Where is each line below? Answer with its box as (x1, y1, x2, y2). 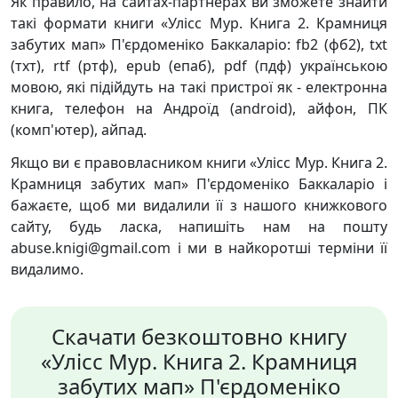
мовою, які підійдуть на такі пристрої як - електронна (11, 77, 387, 97)
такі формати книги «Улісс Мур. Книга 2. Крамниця (11, 13, 387, 33)
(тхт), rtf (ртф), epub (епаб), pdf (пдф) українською (11, 56, 387, 76)
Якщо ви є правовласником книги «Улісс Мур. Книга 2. (11, 153, 387, 172)
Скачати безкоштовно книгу (52, 322, 346, 351)
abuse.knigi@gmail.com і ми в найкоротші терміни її (11, 238, 387, 258)
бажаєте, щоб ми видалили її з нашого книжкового (11, 195, 387, 215)
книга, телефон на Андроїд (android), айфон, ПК (11, 99, 387, 118)
